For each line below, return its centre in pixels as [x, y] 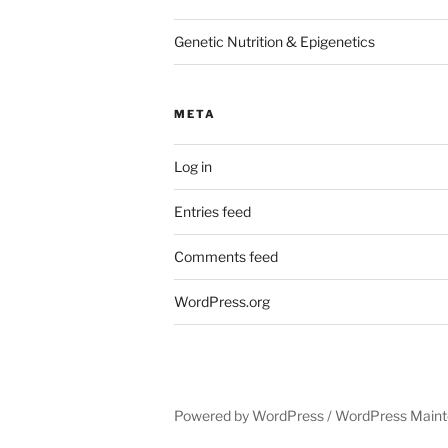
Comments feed [226, 257]
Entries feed [212, 212]
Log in [193, 167]
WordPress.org [222, 302]
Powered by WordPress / [254, 416]
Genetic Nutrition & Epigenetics [274, 42]
